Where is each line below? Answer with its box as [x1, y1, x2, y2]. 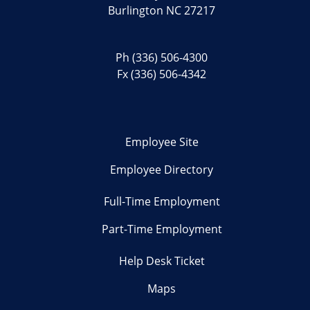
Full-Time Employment [103, 194, 220, 210]
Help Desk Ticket [118, 253, 205, 269]
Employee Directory [110, 162, 214, 178]
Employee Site [125, 134, 199, 150]
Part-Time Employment [101, 221, 222, 237]
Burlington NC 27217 [108, 3, 216, 19]
